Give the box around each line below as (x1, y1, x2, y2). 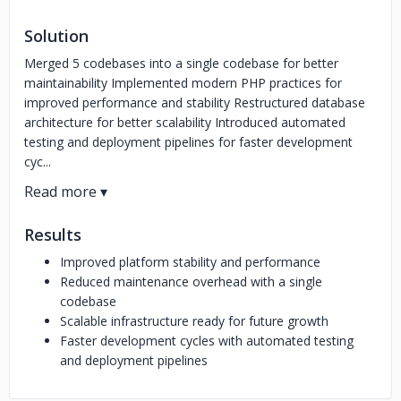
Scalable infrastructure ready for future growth (60, 312, 328, 329)
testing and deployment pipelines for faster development (24, 133, 353, 150)
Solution (24, 25, 89, 47)
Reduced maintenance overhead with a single (60, 273, 322, 290)
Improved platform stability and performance (60, 253, 320, 270)
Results (24, 224, 81, 245)
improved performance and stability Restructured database (24, 94, 365, 111)
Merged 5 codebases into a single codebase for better (24, 55, 338, 72)
